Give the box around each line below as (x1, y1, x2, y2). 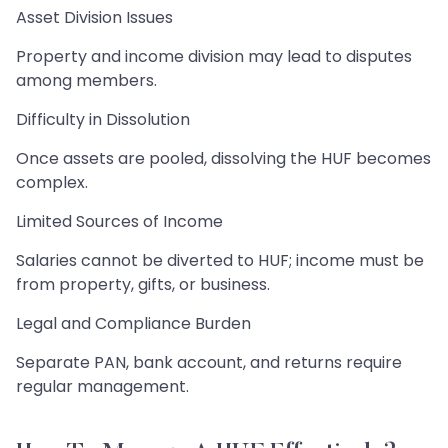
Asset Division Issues (16, 5, 173, 29)
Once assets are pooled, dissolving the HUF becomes (16, 146, 431, 170)
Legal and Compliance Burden (16, 311, 251, 335)
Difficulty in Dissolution (16, 107, 190, 131)
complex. (16, 170, 88, 194)
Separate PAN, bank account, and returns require (16, 350, 402, 374)
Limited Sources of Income (16, 209, 223, 233)
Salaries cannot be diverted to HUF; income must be (16, 248, 424, 272)
